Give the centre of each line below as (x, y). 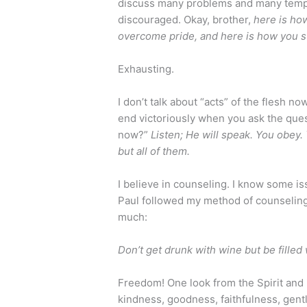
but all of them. (154, 151)
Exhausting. (146, 69)
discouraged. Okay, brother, (186, 19)
